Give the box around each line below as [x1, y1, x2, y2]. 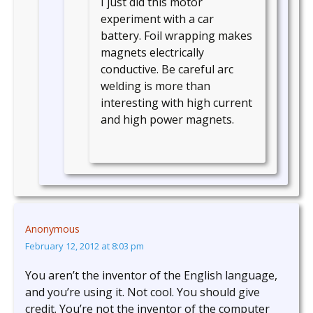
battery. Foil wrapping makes [101, 28, 252, 44]
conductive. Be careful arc [101, 61, 233, 78]
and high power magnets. [101, 112, 234, 128]
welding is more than [101, 78, 210, 94]
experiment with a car [101, 11, 214, 27]
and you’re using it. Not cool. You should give [25, 284, 260, 300]
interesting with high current [101, 95, 252, 111]
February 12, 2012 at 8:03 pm [25, 240, 144, 253]
